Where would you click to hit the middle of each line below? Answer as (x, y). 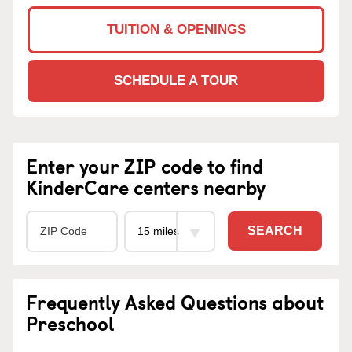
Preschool (70, 323)
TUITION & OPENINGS (176, 29)
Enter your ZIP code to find (145, 165)
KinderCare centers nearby (146, 187)
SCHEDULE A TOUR (176, 80)
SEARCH (275, 231)
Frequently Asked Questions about (175, 301)
